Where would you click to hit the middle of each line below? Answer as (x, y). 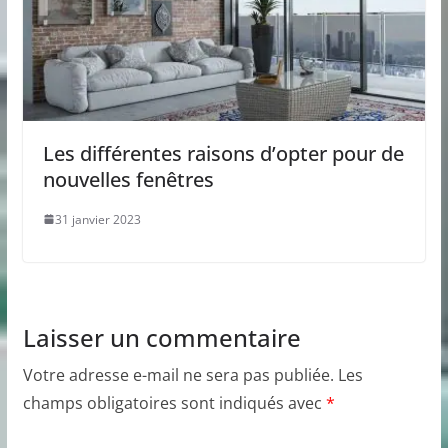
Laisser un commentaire (161, 337)
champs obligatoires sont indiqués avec (174, 402)
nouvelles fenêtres (128, 179)
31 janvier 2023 (97, 219)
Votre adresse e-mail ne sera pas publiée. (178, 374)
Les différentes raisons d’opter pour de (223, 153)
